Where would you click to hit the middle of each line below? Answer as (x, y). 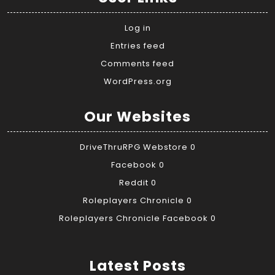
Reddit (134, 183)
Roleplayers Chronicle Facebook (134, 219)
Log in (137, 28)
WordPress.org (137, 82)
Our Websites (137, 117)
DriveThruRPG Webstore (134, 147)
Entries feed (137, 46)
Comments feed (137, 64)
